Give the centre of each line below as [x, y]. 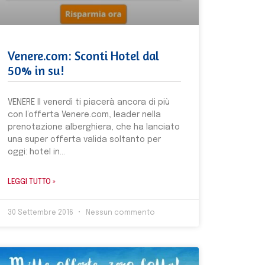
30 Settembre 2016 [41, 213]
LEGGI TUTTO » [31, 182]
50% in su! [35, 71]
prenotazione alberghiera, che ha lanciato [93, 127]
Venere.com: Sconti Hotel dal [83, 56]
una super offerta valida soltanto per [84, 140]
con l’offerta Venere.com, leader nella [84, 115]
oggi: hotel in [33, 152]
